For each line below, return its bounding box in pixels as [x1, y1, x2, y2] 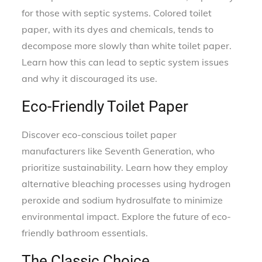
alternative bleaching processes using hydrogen [22, 177, 231, 189]
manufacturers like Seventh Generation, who [22, 144, 215, 157]
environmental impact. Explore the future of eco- [22, 210, 232, 222]
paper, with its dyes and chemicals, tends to [22, 23, 214, 35]
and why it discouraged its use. [22, 72, 158, 84]
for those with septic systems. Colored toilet [22, 6, 212, 19]
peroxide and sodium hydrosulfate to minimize [22, 194, 223, 206]
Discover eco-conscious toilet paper [22, 128, 177, 140]
